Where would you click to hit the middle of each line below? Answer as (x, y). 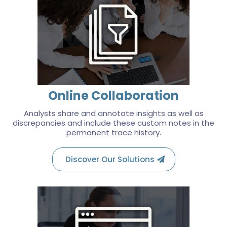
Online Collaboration (113, 96)
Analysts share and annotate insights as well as (113, 113)
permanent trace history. (113, 133)
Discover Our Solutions (110, 159)
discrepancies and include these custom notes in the (113, 123)
